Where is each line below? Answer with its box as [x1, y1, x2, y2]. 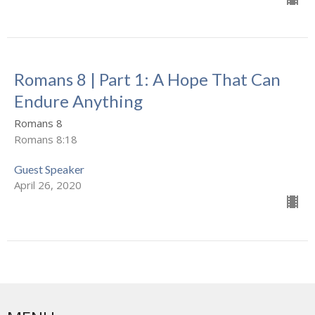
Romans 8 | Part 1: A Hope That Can [14, 69, 281, 90]
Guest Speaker [14, 162, 84, 176]
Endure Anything [14, 91, 143, 112]
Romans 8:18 [14, 132, 77, 147]
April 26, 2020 [14, 178, 82, 193]
